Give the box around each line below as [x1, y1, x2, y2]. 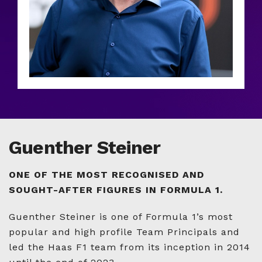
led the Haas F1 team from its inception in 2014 [9, 242, 250, 253]
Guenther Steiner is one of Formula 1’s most [9, 211, 233, 222]
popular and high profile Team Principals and [9, 226, 240, 237]
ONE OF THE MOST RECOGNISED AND [9, 169, 204, 180]
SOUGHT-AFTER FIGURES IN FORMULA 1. [9, 184, 223, 195]
